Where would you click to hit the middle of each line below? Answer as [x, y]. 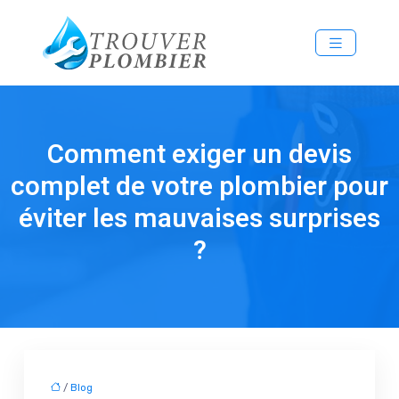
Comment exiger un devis [199, 155]
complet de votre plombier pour [199, 187]
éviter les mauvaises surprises [199, 219]
